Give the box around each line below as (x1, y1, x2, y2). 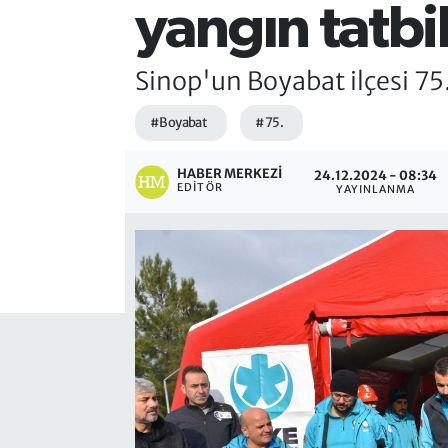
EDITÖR (177, 180, 223, 194)
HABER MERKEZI (177, 164, 283, 181)
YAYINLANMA (336, 183, 416, 197)
